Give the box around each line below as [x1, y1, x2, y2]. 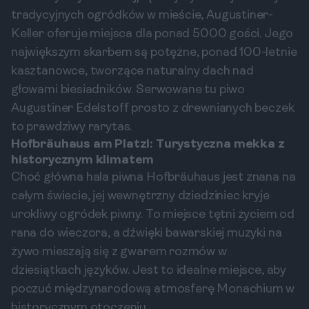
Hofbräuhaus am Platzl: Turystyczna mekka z [11, 138, 285, 151]
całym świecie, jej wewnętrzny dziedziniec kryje [11, 190, 270, 203]
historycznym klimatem [11, 154, 154, 167]
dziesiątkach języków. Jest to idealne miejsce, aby [11, 264, 287, 277]
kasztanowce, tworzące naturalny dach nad [11, 65, 254, 78]
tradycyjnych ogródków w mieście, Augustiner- [11, 9, 274, 22]
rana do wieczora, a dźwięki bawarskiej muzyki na [11, 227, 282, 240]
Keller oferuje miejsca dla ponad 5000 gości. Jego [11, 28, 294, 41]
